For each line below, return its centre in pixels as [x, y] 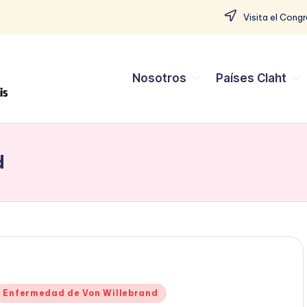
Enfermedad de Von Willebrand [81, 293]
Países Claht [251, 78]
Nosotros [160, 78]
